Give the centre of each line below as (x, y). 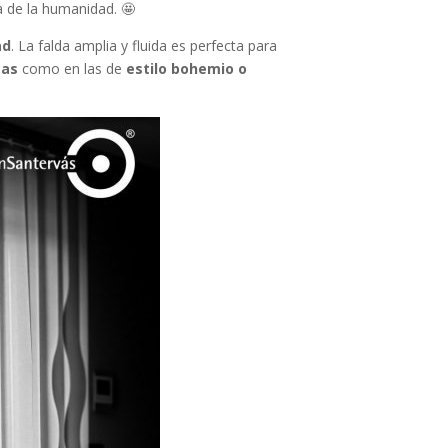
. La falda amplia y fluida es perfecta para (144, 46)
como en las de (72, 69)
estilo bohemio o (187, 69)
